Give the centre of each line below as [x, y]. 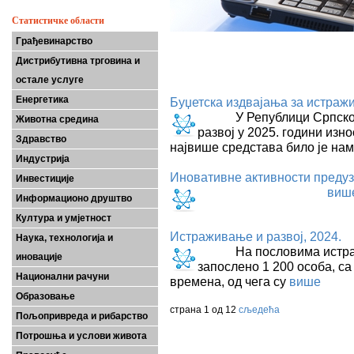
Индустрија [43, 159]
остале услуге [50, 80]
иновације [39, 257]
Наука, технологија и [64, 238]
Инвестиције [45, 179]
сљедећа [259, 310]
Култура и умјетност [64, 218]
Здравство [41, 139]
